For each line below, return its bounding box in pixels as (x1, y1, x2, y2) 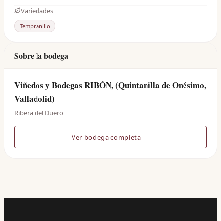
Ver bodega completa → (72, 133, 149, 142)
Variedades (21, 6, 53, 15)
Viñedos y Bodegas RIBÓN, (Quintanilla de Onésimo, (14, 79, 206, 92)
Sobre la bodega (14, 50, 68, 62)
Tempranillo (19, 22, 50, 30)
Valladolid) (14, 92, 55, 105)
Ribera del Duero (14, 109, 63, 118)
